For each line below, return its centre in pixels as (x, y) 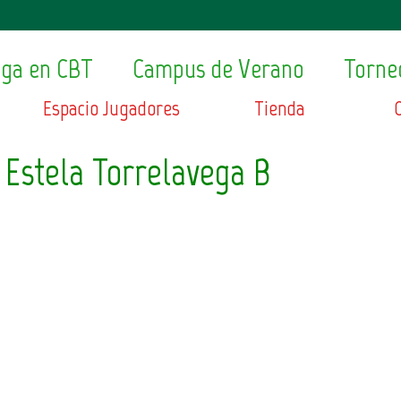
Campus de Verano (218, 68)
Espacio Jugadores (111, 108)
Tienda (280, 108)
